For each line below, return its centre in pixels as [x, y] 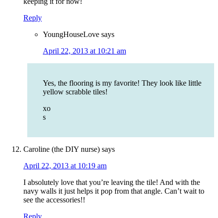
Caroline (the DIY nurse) [62, 149]
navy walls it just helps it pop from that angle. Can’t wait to [114, 191]
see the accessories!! [54, 200]
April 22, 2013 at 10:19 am [65, 166]
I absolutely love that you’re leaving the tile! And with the [112, 182]
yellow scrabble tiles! [75, 92]
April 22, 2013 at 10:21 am [84, 51]
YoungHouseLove [71, 35]
